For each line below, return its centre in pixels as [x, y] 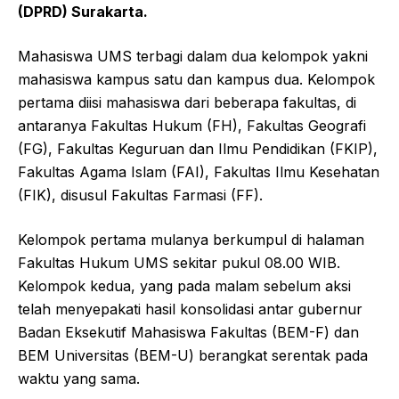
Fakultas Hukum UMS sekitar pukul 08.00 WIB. [179, 263]
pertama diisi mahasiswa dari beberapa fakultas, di [187, 103]
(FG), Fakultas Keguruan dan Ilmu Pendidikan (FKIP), [198, 149]
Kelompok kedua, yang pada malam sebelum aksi [184, 286]
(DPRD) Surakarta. [83, 12]
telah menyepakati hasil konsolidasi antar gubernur [190, 309]
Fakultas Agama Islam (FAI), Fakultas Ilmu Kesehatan [199, 172]
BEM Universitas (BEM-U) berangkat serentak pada [193, 356]
